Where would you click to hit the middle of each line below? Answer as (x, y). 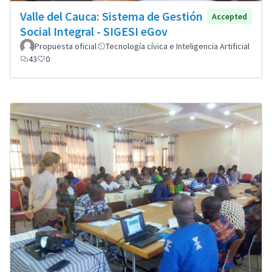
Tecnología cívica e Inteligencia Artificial (178, 46)
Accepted (229, 16)
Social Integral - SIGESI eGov (94, 31)
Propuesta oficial (66, 46)
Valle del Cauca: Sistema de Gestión (111, 16)
